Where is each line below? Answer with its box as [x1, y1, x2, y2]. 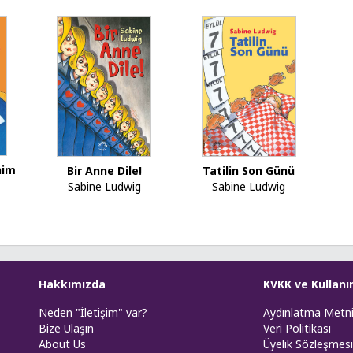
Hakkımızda [39, 277, 106, 292]
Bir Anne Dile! [66, 163, 142, 179]
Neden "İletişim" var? [39, 305, 147, 320]
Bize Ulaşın [39, 321, 94, 336]
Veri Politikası [263, 321, 331, 336]
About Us [39, 336, 86, 351]
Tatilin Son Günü [203, 163, 295, 179]
